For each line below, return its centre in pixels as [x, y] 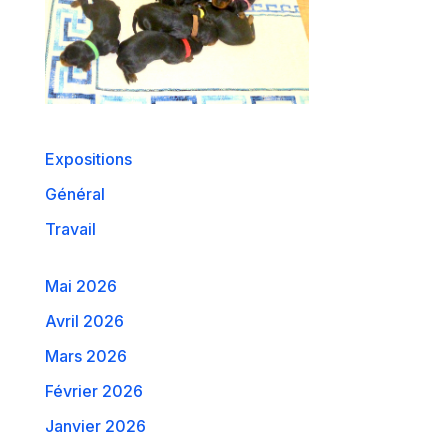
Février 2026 [93, 391]
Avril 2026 [84, 321]
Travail [70, 229]
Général [74, 194]
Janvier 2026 [95, 426]
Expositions [88, 159]
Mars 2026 [85, 356]
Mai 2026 [80, 286]
